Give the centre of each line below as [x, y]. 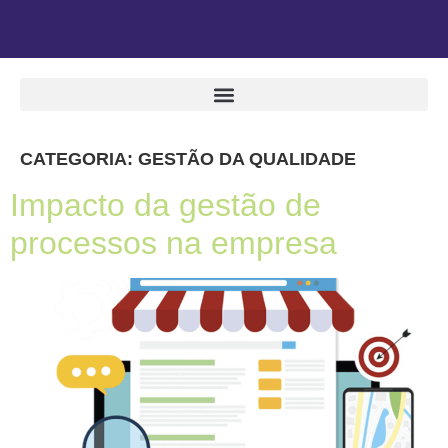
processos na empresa [173, 243]
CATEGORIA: [79, 159]
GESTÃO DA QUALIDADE [247, 159]
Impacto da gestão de [165, 205]
